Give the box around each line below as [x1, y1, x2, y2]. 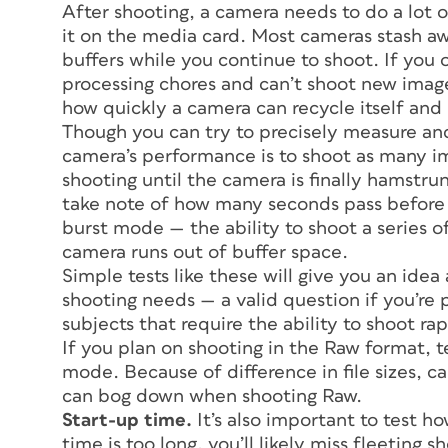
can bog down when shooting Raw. [62, 387, 362, 407]
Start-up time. [62, 411, 192, 431]
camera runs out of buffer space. [62, 243, 348, 263]
